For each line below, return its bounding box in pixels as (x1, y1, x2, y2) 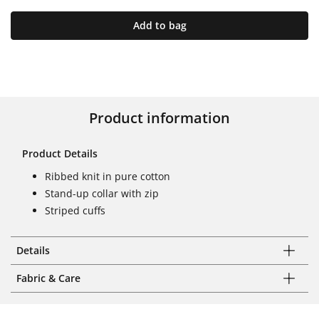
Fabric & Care (16, 271, 80, 285)
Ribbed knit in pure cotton (45, 169, 170, 183)
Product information (89, 108, 230, 127)
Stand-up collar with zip (45, 186, 159, 200)
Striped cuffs (45, 203, 105, 217)
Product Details (22, 146, 98, 160)
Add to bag (132, 18, 187, 32)
